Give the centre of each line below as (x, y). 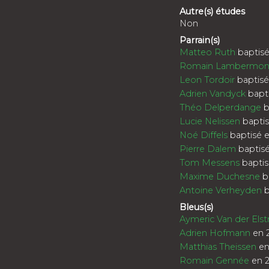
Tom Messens (209, 162)
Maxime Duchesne (219, 176)
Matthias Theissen (218, 246)
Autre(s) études (212, 11)
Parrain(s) (199, 40)
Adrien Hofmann (215, 233)
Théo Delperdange (220, 107)
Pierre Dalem (207, 149)
